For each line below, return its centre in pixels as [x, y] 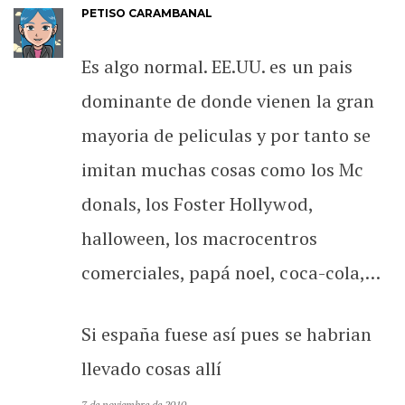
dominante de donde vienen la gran [228, 100]
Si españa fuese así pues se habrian [226, 334]
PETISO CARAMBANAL [147, 13]
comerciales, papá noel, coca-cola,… [231, 272]
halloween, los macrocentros [199, 238]
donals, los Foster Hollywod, [197, 203]
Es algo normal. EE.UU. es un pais [217, 66]
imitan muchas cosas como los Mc [222, 169]
